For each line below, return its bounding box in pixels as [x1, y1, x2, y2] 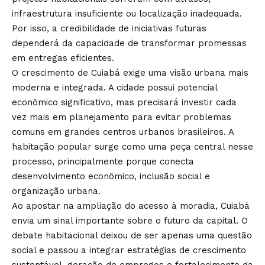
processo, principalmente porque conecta [12, 156, 194, 167]
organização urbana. [12, 186, 101, 196]
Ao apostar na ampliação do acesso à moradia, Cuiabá [12, 201, 250, 211]
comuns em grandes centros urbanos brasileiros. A [12, 127, 234, 137]
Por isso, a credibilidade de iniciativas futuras [12, 23, 206, 34]
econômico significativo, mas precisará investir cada [12, 97, 237, 108]
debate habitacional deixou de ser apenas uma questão [12, 230, 252, 241]
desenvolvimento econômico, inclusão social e [12, 171, 210, 182]
